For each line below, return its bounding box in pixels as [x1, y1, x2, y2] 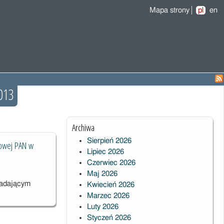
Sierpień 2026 [86, 137, 131, 144]
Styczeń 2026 [86, 214, 131, 221]
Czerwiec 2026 [86, 159, 135, 166]
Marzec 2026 [86, 192, 129, 199]
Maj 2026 [86, 170, 117, 177]
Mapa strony [149, 6, 189, 14]
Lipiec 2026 [86, 148, 124, 155]
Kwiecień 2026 [86, 181, 134, 188]
